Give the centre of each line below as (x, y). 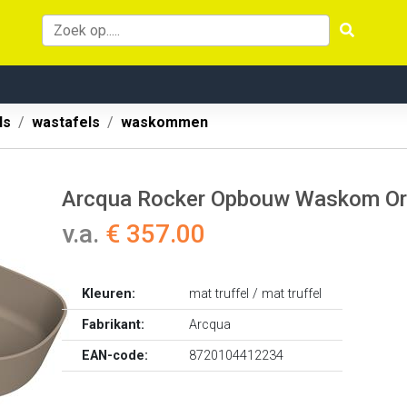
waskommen (164, 122)
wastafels (66, 122)
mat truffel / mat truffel (256, 294)
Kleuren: (109, 294)
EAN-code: (115, 356)
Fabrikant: (114, 325)
